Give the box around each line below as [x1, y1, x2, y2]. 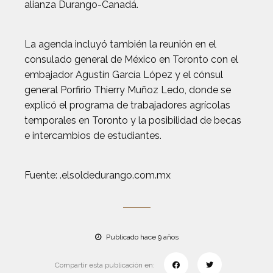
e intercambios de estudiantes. [24, 130, 161, 141]
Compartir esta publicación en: [54, 261, 155, 269]
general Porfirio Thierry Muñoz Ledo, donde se [24, 84, 231, 96]
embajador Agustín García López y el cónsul [24, 69, 223, 80]
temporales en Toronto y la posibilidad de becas [24, 115, 241, 126]
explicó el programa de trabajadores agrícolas [24, 99, 230, 111]
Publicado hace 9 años [104, 233, 179, 241]
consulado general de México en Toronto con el [24, 54, 238, 65]
